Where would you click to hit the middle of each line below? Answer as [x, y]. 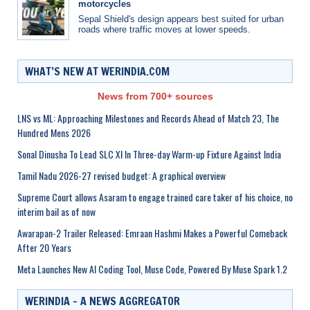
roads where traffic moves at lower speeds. [164, 29]
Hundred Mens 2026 [54, 132]
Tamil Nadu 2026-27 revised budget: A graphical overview [121, 175]
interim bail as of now [56, 211]
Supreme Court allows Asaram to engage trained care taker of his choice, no [155, 197]
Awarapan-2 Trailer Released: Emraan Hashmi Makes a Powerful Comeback [152, 232]
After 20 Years [44, 247]
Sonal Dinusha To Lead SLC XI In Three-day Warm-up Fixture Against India [149, 154]
